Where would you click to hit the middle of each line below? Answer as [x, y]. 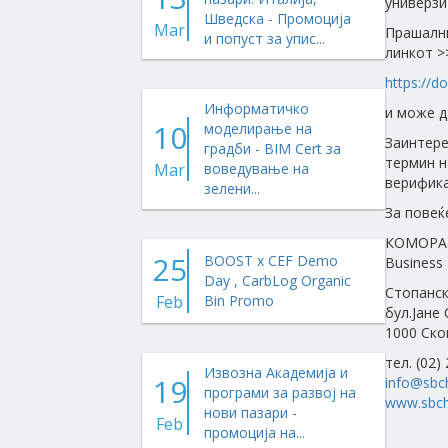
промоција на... [255, 432]
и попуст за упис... [265, 38]
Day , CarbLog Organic [278, 280]
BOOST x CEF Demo [271, 260]
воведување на [257, 168]
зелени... [232, 188]
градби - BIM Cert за [273, 148]
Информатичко [257, 108]
